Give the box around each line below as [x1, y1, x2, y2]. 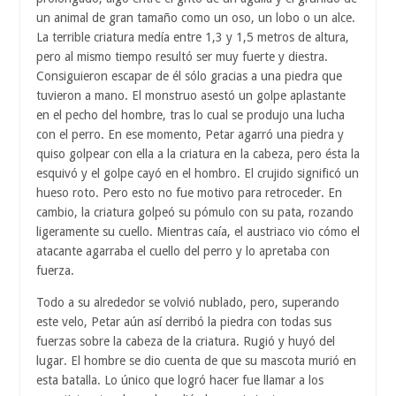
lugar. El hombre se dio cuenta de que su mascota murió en [36, 354, 356, 369]
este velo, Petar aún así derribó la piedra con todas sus [36, 315, 331, 330]
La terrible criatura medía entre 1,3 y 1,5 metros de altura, [36, 30, 349, 45]
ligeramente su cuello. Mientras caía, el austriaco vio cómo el [36, 225, 360, 240]
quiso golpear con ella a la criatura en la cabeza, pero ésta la [36, 147, 360, 162]
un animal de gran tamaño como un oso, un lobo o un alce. [36, 11, 355, 26]
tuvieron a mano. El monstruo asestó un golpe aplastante [36, 88, 346, 103]
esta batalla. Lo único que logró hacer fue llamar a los [36, 373, 324, 388]
